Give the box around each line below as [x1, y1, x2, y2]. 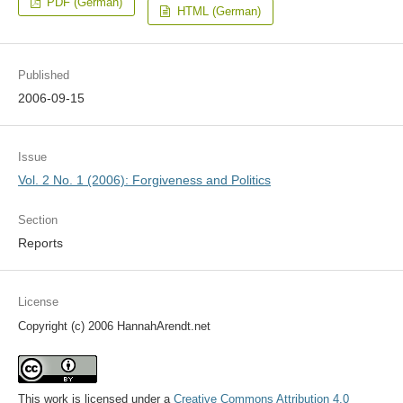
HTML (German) [173, 4, 261, 18]
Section [17, 213, 58, 228]
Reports [17, 236, 63, 251]
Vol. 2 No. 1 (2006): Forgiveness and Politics [17, 173, 271, 188]
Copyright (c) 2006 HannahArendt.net [17, 319, 210, 334]
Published [17, 68, 69, 83]
